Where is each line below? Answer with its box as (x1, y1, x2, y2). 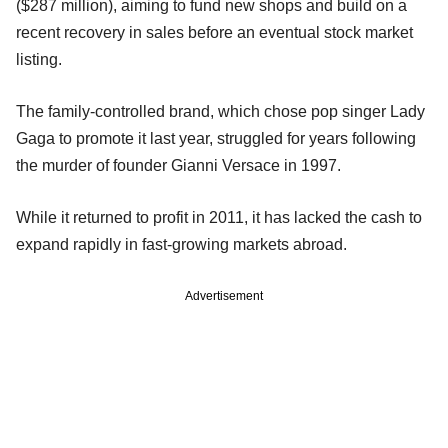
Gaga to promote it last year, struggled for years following (16, 130, 416, 148)
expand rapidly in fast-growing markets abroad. (16, 236, 347, 254)
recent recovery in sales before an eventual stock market (16, 24, 413, 42)
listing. (16, 51, 62, 69)
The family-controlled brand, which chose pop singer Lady (16, 103, 425, 121)
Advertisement (185, 289, 263, 304)
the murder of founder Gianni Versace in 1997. (16, 157, 341, 175)
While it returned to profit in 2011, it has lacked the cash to (16, 209, 422, 227)
